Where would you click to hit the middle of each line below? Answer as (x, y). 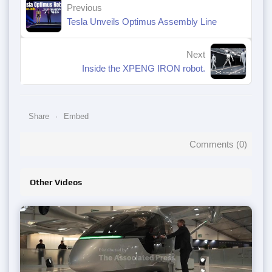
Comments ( (214, 144)
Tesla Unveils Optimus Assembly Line (142, 21)
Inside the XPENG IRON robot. (144, 68)
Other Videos (56, 182)
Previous (84, 7)
